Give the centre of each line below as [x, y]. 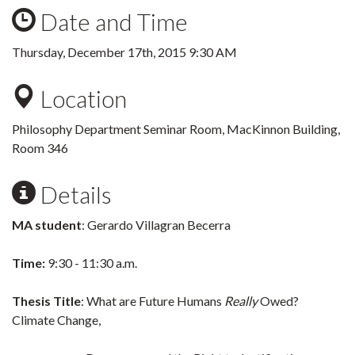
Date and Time [112, 21]
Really [241, 301]
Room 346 [40, 148]
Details [74, 194]
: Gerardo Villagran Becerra [156, 225]
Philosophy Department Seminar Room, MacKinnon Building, [176, 129]
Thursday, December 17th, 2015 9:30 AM [124, 52]
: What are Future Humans [153, 301]
